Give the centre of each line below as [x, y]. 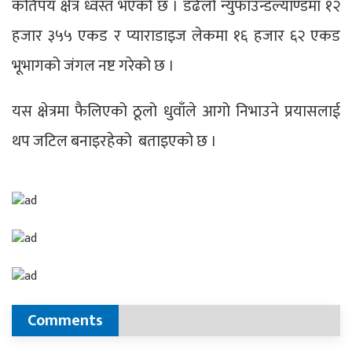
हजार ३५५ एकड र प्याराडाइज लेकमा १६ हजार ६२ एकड [176, 37]
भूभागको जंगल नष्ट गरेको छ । [93, 66]
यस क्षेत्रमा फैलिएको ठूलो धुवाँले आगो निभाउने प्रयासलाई [176, 112]
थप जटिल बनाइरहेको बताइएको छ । [114, 142]
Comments [65, 321]
